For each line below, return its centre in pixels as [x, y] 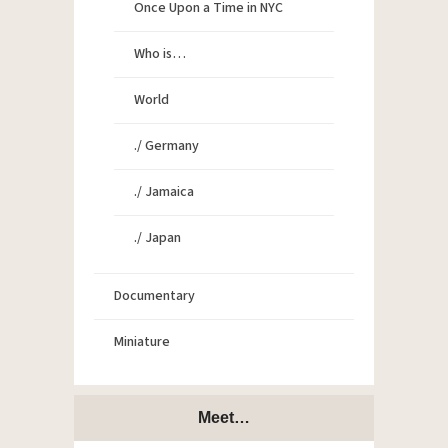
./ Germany [166, 145]
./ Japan [157, 237]
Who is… [160, 53]
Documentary [154, 295]
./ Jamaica [164, 191]
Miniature [142, 341]
